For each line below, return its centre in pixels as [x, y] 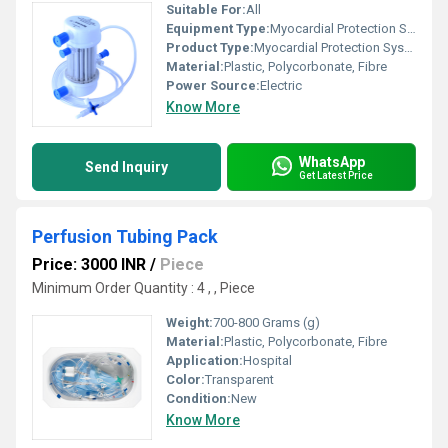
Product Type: [210, 47]
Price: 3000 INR [89, 264]
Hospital [267, 360]
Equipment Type [216, 28]
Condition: [198, 398]
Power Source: [213, 85]
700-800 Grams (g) [266, 322]
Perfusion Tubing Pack [125, 236]
